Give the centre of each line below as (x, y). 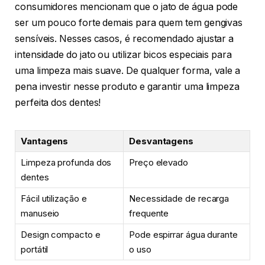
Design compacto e (61, 234)
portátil (35, 249)
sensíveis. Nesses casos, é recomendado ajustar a (125, 38)
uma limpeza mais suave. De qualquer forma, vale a (128, 70)
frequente (149, 213)
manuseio (40, 213)
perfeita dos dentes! (58, 102)
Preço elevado (159, 162)
